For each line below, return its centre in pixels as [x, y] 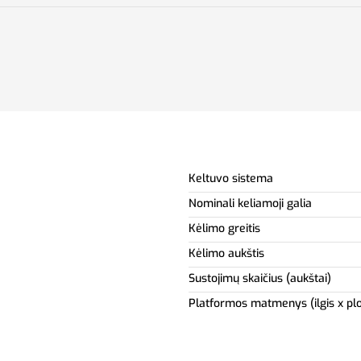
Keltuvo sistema [231, 178]
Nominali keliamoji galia [250, 203]
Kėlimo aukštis [226, 253]
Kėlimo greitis [224, 228]
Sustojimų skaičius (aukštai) [260, 278]
